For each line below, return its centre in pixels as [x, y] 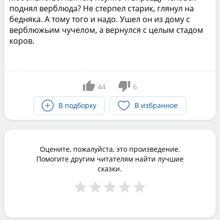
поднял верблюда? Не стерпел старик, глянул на [101, 9]
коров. [22, 41]
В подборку [78, 106]
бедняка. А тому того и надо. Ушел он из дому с [99, 19]
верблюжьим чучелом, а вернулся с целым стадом [106, 30]
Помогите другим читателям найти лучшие [110, 159]
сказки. [110, 169]
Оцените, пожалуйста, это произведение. [110, 149]
